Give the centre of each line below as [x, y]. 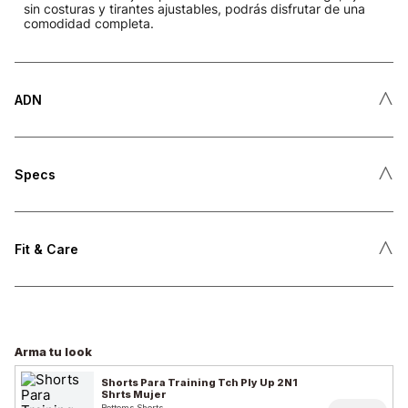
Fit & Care [46, 250]
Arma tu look [53, 352]
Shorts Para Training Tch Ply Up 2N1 [199, 382]
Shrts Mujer [134, 394]
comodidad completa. [89, 24]
